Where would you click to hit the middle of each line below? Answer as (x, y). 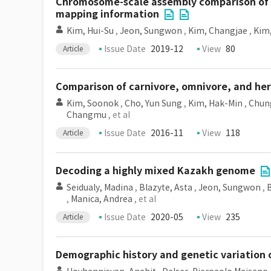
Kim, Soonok (93, 103)
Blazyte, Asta (166, 188)
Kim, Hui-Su (90, 31)
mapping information (107, 14)
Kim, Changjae (218, 31)
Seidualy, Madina (100, 188)
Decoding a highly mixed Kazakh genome (155, 171)
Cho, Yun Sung (153, 103)
